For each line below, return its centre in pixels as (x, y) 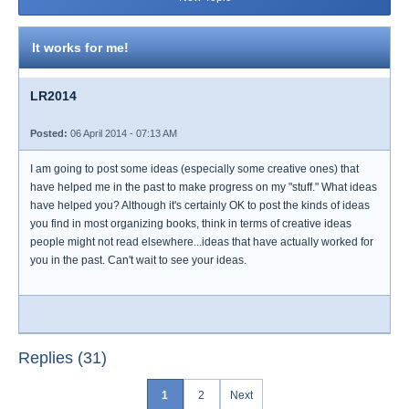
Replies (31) (63, 358)
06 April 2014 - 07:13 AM (122, 133)
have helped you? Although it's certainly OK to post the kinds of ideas (200, 205)
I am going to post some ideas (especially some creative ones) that (194, 169)
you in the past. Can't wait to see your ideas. (138, 260)
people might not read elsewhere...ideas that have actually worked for (202, 242)
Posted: (49, 133)
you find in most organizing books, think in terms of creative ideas (191, 224)
